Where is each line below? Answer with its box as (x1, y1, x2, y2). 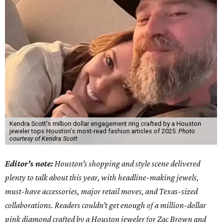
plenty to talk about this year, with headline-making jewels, (5, 172, 199, 183)
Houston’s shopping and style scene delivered (55, 159, 200, 169)
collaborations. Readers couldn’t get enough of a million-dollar (5, 200, 206, 211)
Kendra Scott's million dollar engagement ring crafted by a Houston (9, 120, 201, 128)
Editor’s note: (5, 159, 55, 169)
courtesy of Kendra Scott (9, 135, 77, 143)
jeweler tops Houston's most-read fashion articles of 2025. (9, 127, 178, 135)
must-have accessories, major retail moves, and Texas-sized (5, 186, 198, 197)
